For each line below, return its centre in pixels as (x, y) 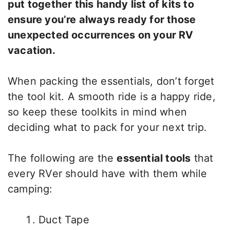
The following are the (62, 158)
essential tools (154, 158)
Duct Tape (64, 220)
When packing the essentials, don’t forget (111, 81)
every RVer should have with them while (108, 174)
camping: (30, 189)
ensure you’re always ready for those (102, 20)
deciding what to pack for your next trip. (108, 128)
